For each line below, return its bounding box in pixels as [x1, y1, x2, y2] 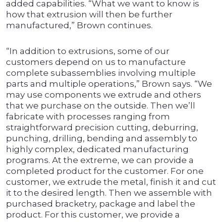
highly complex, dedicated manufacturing [6, 144, 189, 155]
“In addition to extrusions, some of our [6, 46, 169, 56]
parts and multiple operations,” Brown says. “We [6, 79, 212, 89]
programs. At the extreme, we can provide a [6, 155, 194, 166]
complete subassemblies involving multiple [6, 68, 196, 78]
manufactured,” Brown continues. [6, 20, 153, 31]
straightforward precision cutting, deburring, [6, 122, 198, 133]
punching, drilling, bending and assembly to [6, 133, 197, 144]
